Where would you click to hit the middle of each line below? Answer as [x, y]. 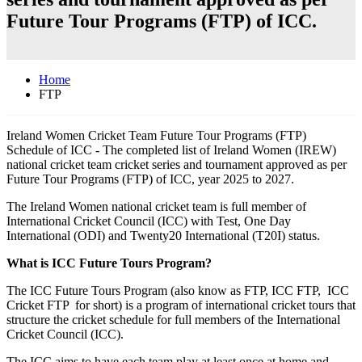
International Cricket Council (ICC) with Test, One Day [149, 221]
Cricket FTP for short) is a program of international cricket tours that [181, 305]
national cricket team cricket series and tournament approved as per [177, 165]
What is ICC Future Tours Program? [109, 263]
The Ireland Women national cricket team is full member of [156, 207]
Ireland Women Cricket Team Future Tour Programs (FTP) [156, 136]
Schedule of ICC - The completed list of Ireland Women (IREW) [171, 150]
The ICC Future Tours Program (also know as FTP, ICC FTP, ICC [178, 291]
